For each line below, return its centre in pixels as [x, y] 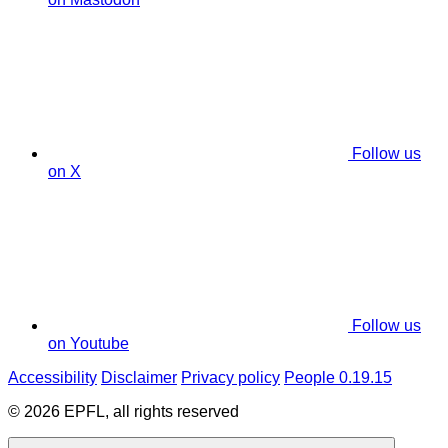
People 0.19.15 [338, 378]
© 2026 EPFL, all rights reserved [123, 412]
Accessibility [52, 378]
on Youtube [88, 344]
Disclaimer [139, 378]
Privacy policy [230, 378]
